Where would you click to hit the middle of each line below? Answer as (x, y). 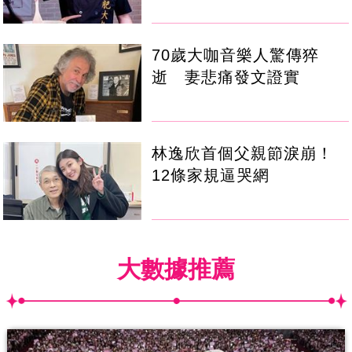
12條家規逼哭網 (211, 176)
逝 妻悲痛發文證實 (226, 77)
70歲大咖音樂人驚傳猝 (236, 55)
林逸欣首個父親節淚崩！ (243, 154)
